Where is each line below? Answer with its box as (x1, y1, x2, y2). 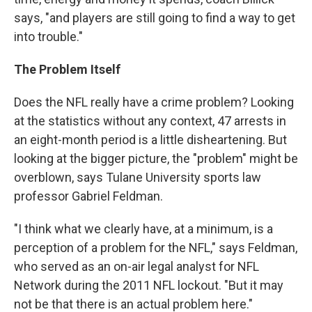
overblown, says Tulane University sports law (14, 170, 261, 185)
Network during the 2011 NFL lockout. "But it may (14, 278, 283, 292)
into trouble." (14, 29, 83, 44)
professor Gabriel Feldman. (14, 189, 163, 203)
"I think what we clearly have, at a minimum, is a (14, 221, 273, 236)
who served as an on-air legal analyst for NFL (14, 259, 259, 274)
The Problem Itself (14, 62, 120, 77)
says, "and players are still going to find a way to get (14, 10, 295, 25)
